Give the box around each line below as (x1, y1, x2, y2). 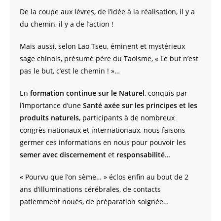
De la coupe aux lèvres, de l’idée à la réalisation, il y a (20, 7, 195, 17)
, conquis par (145, 88, 187, 98)
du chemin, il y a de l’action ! (20, 19, 113, 29)
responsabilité (116, 150, 165, 160)
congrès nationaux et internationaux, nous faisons (20, 125, 185, 135)
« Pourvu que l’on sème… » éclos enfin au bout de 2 (20, 172, 188, 182)
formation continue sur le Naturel (30, 88, 145, 98)
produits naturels (20, 113, 79, 123)
